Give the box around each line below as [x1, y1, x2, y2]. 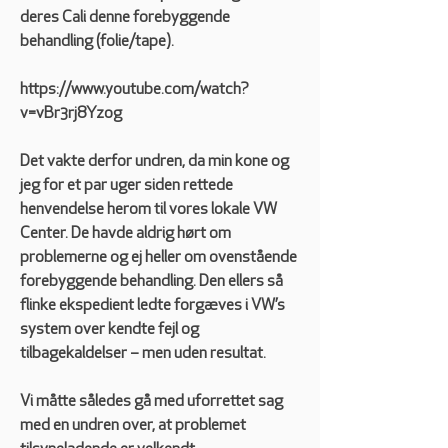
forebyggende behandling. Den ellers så [20, 274, 283, 291]
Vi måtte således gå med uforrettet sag [20, 394, 283, 411]
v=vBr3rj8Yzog [20, 106, 128, 123]
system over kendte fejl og [20, 322, 199, 339]
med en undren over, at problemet [20, 418, 246, 435]
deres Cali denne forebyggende [20, 10, 230, 27]
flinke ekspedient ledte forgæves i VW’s [20, 298, 285, 315]
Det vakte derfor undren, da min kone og [20, 154, 289, 171]
